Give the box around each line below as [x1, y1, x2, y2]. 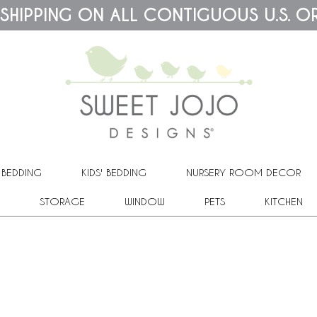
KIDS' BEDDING [81, 166, 146, 178]
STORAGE [39, 195, 85, 207]
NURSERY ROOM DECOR [186, 166, 301, 178]
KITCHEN [264, 195, 303, 207]
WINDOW [124, 195, 165, 207]
